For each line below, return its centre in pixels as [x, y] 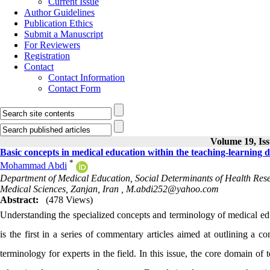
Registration [47, 56]
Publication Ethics [58, 23]
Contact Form [74, 88]
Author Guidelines [59, 12]
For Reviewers [52, 45]
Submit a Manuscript [64, 34]
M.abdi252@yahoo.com [172, 189]
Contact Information [86, 77]
